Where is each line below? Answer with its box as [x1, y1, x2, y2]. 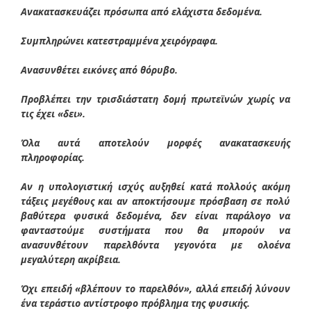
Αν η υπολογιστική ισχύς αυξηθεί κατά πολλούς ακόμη [21, 179, 290, 193]
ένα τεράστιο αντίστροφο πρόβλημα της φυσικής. [21, 296, 250, 310]
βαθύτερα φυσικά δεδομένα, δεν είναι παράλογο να [21, 208, 290, 222]
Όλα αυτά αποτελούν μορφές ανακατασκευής [21, 135, 290, 149]
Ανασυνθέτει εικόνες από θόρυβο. [21, 62, 178, 76]
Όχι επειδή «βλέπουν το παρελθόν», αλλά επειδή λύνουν [21, 281, 290, 295]
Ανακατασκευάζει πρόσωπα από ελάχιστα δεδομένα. [21, 4, 262, 18]
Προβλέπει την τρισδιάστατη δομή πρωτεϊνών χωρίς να [21, 92, 290, 106]
